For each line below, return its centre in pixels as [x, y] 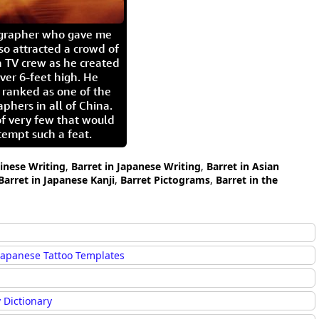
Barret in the [247, 180]
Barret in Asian [243, 166]
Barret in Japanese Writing [136, 166]
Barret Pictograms [165, 180]
